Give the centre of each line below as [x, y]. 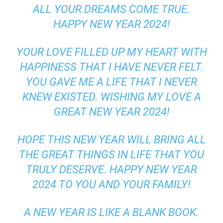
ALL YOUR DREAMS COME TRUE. [111, 9]
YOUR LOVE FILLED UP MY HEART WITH [111, 52]
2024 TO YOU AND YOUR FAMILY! [111, 184]
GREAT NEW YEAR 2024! [111, 111]
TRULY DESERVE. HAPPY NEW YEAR [111, 169]
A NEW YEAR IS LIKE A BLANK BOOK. [111, 212]
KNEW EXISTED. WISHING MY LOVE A [111, 97]
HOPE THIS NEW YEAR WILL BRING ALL [111, 139]
